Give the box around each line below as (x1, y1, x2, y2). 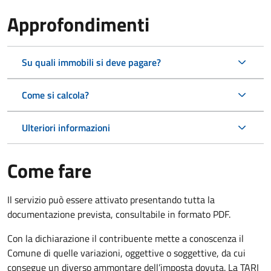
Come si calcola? (22, 87, 89, 102)
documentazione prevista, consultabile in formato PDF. (7, 206, 230, 221)
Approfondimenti (7, 9, 149, 39)
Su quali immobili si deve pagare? (22, 54, 161, 70)
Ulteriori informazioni (22, 120, 110, 135)
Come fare (7, 155, 91, 185)
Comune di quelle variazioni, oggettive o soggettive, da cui (7, 245, 246, 260)
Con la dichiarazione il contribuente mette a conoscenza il (7, 230, 244, 246)
